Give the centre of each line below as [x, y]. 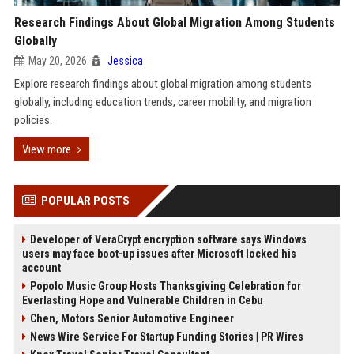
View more [46, 149]
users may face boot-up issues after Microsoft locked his [159, 254]
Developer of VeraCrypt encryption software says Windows [168, 239]
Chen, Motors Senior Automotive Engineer [132, 318]
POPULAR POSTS [85, 201]
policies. [33, 120]
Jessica [125, 61]
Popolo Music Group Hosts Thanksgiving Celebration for [165, 286]
